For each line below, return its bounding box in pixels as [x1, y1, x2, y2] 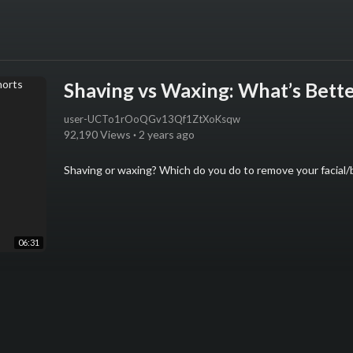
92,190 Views [64, 127, 132, 141]
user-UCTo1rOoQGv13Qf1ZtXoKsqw [64, 112, 241, 125]
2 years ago [139, 127, 195, 141]
